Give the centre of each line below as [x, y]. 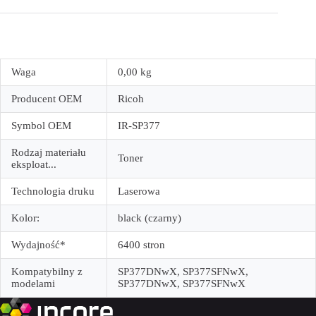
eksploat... [34, 164]
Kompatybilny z [47, 271]
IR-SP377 [139, 125]
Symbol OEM [41, 125]
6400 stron [141, 244]
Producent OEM [47, 98]
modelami [33, 283]
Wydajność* [38, 244]
